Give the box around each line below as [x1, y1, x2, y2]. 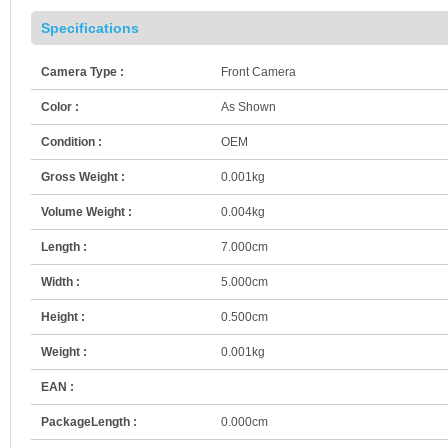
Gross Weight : [41, 169, 125, 184]
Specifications [41, 19, 139, 36]
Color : [41, 99, 79, 114]
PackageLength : [41, 414, 137, 429]
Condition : [41, 134, 102, 149]
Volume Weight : [41, 204, 132, 219]
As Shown [221, 99, 276, 114]
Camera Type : [41, 64, 124, 79]
